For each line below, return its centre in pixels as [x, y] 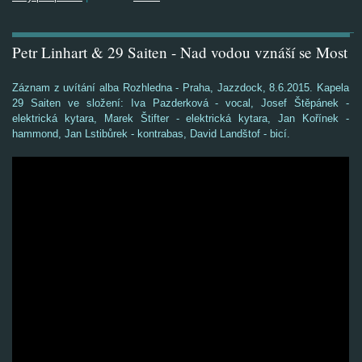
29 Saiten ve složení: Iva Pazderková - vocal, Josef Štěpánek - [181, 103]
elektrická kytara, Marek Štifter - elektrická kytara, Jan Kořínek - [181, 118]
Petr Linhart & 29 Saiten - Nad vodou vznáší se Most [180, 52]
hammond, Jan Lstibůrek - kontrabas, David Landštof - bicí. [153, 134]
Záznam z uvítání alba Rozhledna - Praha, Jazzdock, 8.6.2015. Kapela [181, 88]
